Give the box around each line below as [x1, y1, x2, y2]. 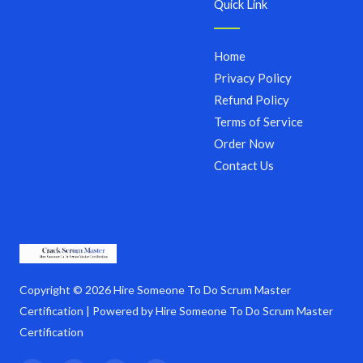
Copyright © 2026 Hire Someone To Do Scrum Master [19, 283, 291, 297]
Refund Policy [214, 92, 289, 107]
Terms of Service [214, 113, 303, 129]
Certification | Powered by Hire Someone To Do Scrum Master [19, 304, 333, 318]
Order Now [214, 135, 274, 151]
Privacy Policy [214, 70, 292, 85]
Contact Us [214, 157, 274, 173]
